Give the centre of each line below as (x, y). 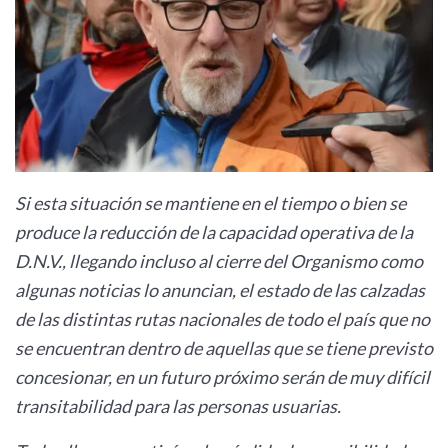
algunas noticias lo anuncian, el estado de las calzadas (220, 289)
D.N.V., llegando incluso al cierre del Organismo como (219, 260)
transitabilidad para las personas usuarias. (179, 405)
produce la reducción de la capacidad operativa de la (214, 231)
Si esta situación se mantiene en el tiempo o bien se (210, 202)
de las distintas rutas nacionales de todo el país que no (222, 318)
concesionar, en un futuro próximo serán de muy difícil (222, 376)
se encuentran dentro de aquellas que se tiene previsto (224, 347)
